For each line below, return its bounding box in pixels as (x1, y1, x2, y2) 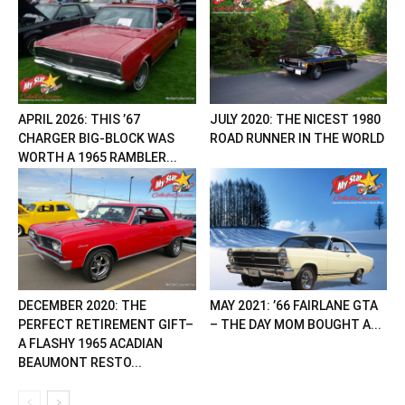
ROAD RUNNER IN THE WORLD (209, 131, 384, 146)
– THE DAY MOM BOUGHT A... (209, 317, 381, 333)
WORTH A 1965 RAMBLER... (18, 150, 177, 165)
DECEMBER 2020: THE (18, 298, 146, 314)
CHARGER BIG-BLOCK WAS (18, 131, 174, 146)
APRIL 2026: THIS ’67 (18, 112, 140, 127)
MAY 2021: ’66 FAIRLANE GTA (209, 298, 378, 314)
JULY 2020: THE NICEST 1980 (209, 112, 381, 127)
